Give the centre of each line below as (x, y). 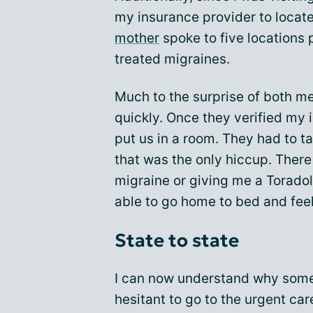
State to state (177, 240)
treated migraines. (172, 59)
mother (137, 38)
